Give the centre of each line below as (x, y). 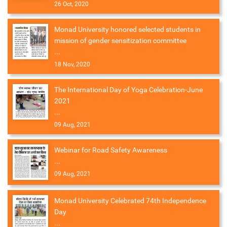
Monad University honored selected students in (127, 30)
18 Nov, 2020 (72, 65)
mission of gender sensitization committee (120, 41)
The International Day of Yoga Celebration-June (128, 90)
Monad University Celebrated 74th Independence (130, 201)
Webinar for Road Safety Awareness (111, 150)
